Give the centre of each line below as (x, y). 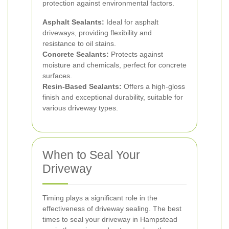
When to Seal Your (91, 155)
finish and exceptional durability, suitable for (113, 97)
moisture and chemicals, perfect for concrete (114, 65)
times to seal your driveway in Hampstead (110, 219)
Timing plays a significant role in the (100, 198)
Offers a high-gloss (153, 86)
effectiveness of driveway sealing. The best (112, 209)
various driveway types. (80, 108)
